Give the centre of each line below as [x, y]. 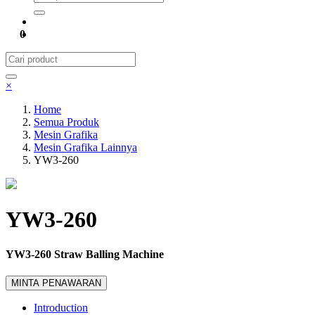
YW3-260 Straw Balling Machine [85, 254]
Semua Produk [66, 122]
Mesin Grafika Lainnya [85, 147]
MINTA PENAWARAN [56, 283]
